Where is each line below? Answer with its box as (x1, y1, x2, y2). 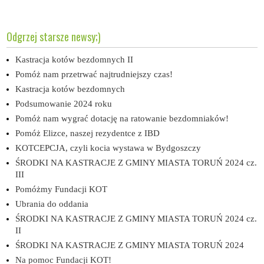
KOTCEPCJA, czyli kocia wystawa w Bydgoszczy (15, 143, 202, 153)
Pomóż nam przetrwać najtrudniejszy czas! (15, 69, 173, 79)
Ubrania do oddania (15, 199, 89, 209)
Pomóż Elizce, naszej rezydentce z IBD (15, 128, 160, 138)
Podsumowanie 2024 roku (15, 98, 113, 108)
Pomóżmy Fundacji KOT (15, 184, 108, 194)
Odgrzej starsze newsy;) (6, 28, 101, 44)
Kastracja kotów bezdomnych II (15, 54, 134, 64)
